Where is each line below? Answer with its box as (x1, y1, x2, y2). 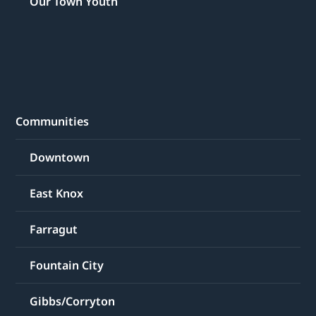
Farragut (30, 221, 78, 237)
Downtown (30, 149, 90, 165)
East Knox (30, 185, 84, 201)
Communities (16, 113, 90, 129)
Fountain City (30, 257, 104, 273)
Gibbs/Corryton (30, 293, 116, 309)
